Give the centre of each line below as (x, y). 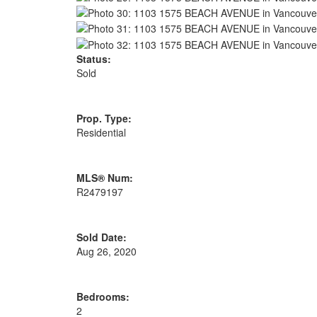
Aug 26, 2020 (106, 251)
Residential (101, 132)
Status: (93, 58)
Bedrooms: (103, 296)
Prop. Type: (104, 118)
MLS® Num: (104, 177)
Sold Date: (101, 237)
